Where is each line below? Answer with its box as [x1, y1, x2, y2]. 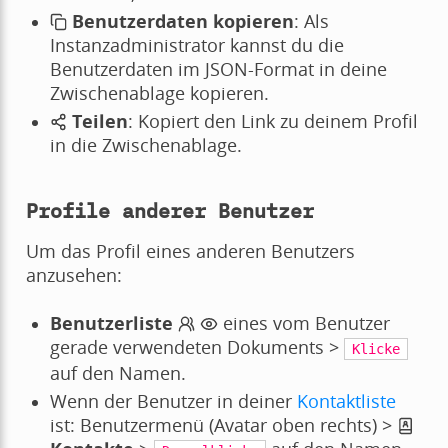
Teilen [72, 109, 129, 134]
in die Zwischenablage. [49, 133, 242, 158]
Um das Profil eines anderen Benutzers [25, 239, 355, 264]
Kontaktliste [296, 389, 396, 414]
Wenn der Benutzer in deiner [49, 389, 297, 414]
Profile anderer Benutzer [25, 197, 314, 225]
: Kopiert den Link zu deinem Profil [128, 109, 419, 134]
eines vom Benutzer [218, 311, 391, 336]
